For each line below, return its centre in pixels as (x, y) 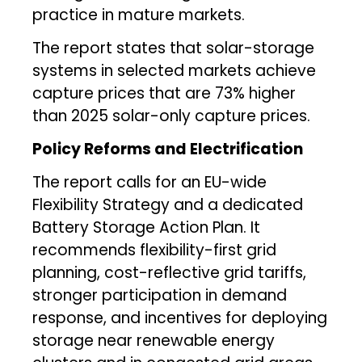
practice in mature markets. (139, 15)
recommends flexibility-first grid (155, 250)
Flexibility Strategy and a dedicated (168, 204)
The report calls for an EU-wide (150, 182)
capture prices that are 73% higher (164, 93)
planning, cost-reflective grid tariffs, (170, 272)
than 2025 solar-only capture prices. (172, 116)
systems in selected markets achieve (175, 70)
